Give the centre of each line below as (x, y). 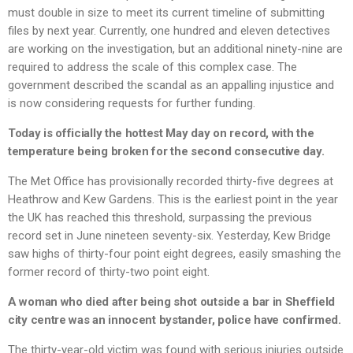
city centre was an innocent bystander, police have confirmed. (175, 320)
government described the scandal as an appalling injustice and (171, 85)
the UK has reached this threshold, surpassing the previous (160, 218)
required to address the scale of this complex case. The (152, 67)
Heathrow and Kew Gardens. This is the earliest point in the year (173, 200)
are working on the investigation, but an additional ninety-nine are (175, 49)
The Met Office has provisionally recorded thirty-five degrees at (171, 182)
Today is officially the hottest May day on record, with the (161, 134)
